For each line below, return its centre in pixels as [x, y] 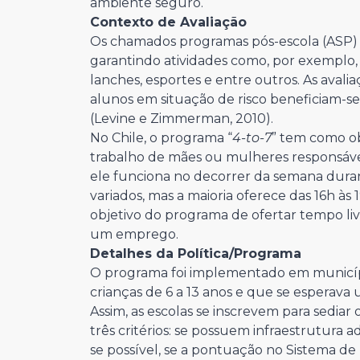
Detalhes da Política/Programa [196, 254]
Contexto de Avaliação [168, 22]
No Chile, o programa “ [161, 138]
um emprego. [134, 234]
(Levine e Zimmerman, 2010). [182, 119]
